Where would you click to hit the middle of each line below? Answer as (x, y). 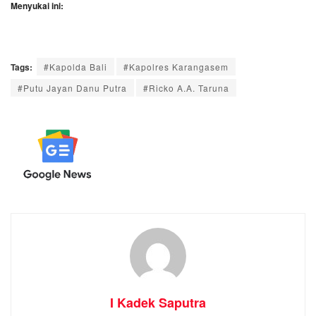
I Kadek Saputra (158, 302)
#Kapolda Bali (75, 66)
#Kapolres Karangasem (176, 66)
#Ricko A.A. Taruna (186, 87)
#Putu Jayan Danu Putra (72, 87)
